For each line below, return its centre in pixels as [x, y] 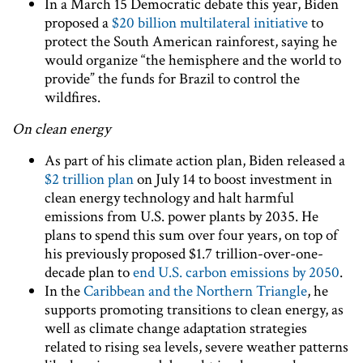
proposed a [78, 23]
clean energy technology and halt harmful [169, 198]
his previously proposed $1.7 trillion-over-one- [184, 254]
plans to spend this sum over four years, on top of [191, 235]
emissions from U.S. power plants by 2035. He [181, 216]
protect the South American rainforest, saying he [191, 41]
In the [64, 291]
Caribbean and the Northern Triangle [195, 291]
